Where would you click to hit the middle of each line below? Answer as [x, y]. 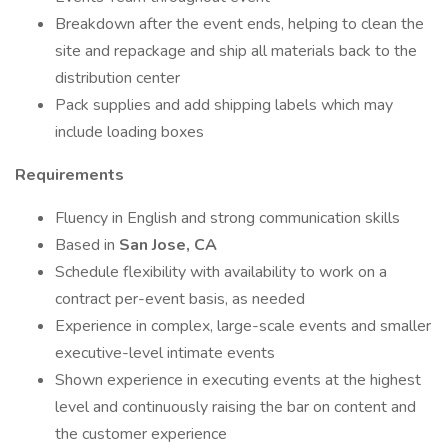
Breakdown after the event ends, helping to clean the [239, 24]
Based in [87, 245]
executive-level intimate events [165, 353]
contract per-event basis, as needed [180, 299]
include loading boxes [129, 132]
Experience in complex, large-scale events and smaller [243, 326]
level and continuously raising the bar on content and [235, 407]
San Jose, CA [168, 245]
